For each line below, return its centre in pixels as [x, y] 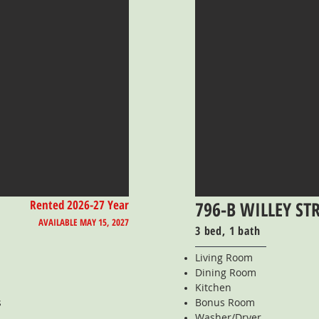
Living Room [224, 257]
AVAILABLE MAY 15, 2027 [84, 222]
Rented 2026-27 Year [79, 205]
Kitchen [213, 287]
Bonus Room [225, 302]
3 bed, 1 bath [228, 231]
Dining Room [226, 272]
